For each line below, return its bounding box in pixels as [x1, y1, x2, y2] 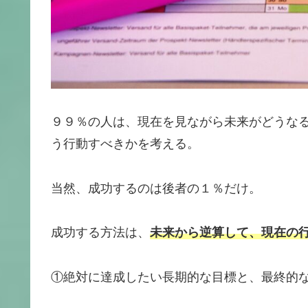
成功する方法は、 [51, 225, 150, 240]
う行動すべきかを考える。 [51, 137, 199, 151]
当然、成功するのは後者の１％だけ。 [51, 181, 261, 195]
